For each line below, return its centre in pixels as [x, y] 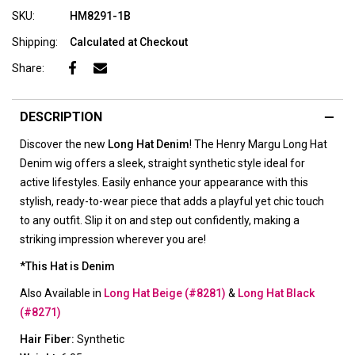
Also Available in [61, 293]
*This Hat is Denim [67, 266]
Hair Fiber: [48, 339]
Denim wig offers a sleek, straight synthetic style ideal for [162, 163]
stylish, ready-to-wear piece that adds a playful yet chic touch [172, 201]
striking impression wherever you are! [113, 239]
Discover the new [63, 144]
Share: [28, 68]
